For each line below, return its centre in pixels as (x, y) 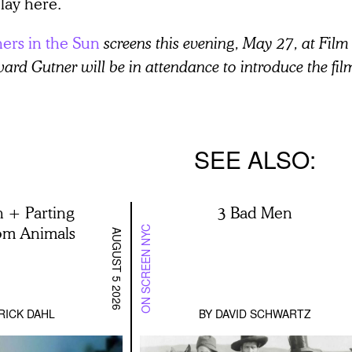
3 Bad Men (255, 213)
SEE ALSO (251, 159)
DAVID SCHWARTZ (263, 314)
